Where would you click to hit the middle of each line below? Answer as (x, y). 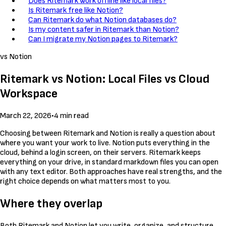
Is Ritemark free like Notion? (76, 11)
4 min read (71, 116)
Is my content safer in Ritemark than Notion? (104, 30)
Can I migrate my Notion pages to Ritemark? (103, 39)
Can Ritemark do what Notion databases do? (102, 20)
